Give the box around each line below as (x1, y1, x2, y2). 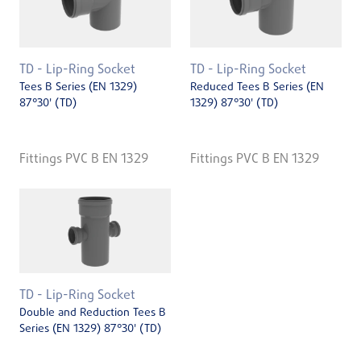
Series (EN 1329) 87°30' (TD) (19, 321, 161, 338)
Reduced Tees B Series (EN (190, 79, 324, 97)
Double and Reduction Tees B (19, 305, 166, 322)
